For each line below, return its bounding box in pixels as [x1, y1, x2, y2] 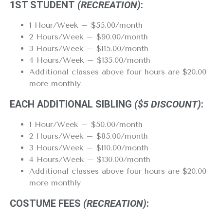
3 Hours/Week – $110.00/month [29, 143, 148, 152]
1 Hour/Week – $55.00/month [29, 20, 143, 30]
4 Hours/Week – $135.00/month [29, 55, 150, 65]
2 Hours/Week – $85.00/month [29, 131, 148, 141]
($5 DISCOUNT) [132, 98, 201, 110]
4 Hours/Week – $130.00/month [29, 155, 150, 164]
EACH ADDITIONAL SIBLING [10, 98, 132, 110]
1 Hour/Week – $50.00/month [29, 120, 143, 129]
